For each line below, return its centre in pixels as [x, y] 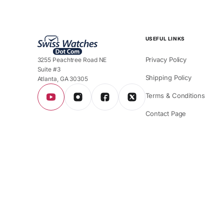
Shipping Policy [168, 77]
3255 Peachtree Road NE [72, 59]
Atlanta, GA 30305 [62, 78]
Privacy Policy [166, 59]
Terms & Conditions [175, 95]
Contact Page [166, 113]
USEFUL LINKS [165, 38]
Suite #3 [49, 69]
